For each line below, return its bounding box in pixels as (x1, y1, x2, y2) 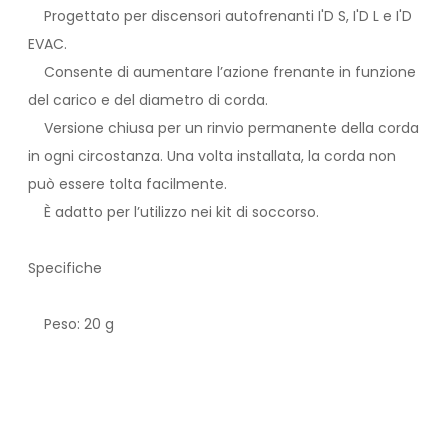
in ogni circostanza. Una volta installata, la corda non (28, 146, 396, 167)
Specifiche (28, 258, 102, 279)
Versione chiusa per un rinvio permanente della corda (28, 118, 419, 139)
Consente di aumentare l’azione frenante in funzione (28, 62, 416, 83)
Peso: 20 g (28, 314, 114, 335)
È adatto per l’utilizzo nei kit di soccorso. (28, 202, 319, 223)
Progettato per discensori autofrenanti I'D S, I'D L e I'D (28, 6, 412, 27)
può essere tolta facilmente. (28, 174, 227, 195)
